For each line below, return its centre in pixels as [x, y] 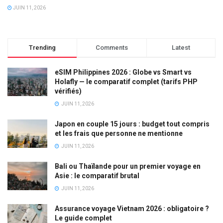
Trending [43, 48]
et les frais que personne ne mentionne [119, 134]
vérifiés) [68, 91]
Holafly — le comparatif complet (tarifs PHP [126, 82]
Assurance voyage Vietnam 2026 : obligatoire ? [132, 209]
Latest [181, 48]
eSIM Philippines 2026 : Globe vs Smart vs [123, 72]
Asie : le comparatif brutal [97, 176]
